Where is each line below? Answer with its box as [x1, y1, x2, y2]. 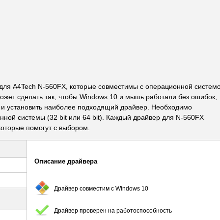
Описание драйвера [34, 158, 97, 165]
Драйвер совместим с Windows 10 [54, 185, 148, 192]
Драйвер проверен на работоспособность [54, 207, 172, 214]
